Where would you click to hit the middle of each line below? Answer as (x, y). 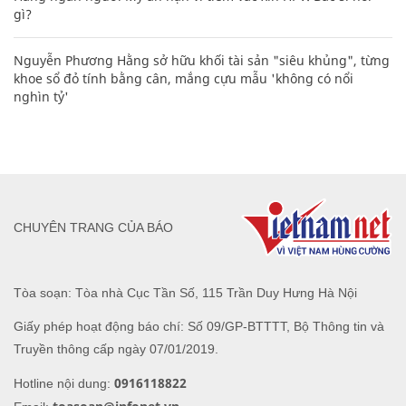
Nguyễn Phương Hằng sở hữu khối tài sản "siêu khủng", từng (202, 60)
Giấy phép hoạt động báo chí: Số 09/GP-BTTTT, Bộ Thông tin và (199, 326)
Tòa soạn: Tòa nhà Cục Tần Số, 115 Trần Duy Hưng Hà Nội (185, 292)
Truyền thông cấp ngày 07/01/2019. (116, 348)
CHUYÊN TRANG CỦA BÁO (93, 228)
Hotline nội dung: (64, 383)
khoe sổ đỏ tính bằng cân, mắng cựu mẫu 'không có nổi (184, 78)
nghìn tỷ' (41, 96)
